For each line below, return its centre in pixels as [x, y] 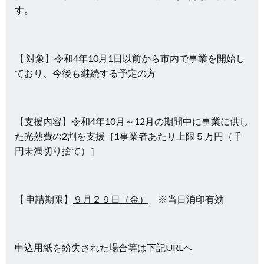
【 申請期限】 [44, 199]
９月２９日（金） [111, 199]
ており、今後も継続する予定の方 [85, 73]
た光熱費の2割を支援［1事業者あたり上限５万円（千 [128, 136]
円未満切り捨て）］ [57, 151]
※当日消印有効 [186, 199]
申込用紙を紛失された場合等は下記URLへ [104, 247]
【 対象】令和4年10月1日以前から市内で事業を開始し [130, 58]
